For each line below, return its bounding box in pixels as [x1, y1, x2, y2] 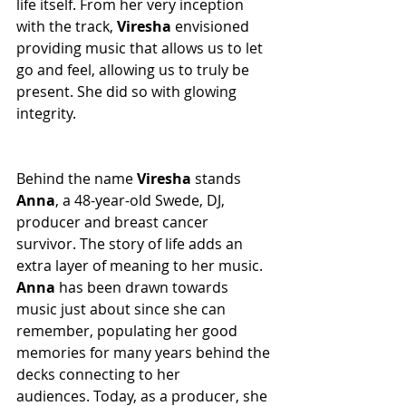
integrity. [16, 103, 76, 123]
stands [191, 169, 245, 188]
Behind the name [16, 169, 137, 188]
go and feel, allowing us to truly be [16, 60, 253, 80]
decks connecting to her [16, 364, 184, 384]
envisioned [171, 16, 253, 36]
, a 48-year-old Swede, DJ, [55, 190, 228, 210]
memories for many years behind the [16, 343, 274, 362]
